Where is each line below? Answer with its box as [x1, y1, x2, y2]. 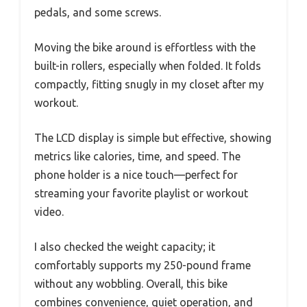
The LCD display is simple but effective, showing [34, 132, 271, 145]
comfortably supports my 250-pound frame [34, 259, 251, 272]
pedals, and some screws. [34, 6, 161, 19]
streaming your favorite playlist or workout [34, 187, 248, 200]
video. [34, 206, 64, 219]
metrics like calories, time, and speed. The [34, 150, 241, 163]
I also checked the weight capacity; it [34, 241, 215, 254]
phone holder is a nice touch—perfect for [34, 169, 238, 182]
